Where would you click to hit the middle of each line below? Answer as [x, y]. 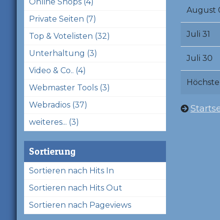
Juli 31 [198, 34]
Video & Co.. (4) [57, 70]
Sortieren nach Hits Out [75, 188]
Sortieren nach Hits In [71, 170]
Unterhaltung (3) [63, 53]
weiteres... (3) [54, 122]
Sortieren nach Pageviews [80, 205]
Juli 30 [199, 58]
